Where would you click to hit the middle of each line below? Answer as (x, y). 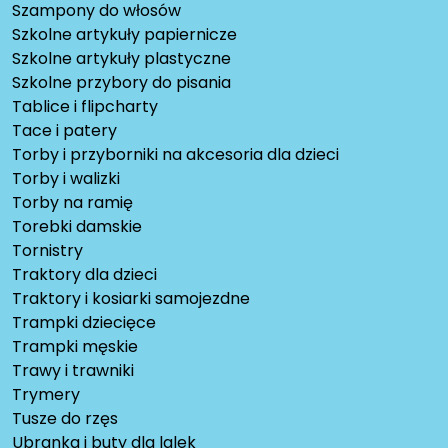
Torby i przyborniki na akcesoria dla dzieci (175, 154)
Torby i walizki (66, 178)
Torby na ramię (72, 202)
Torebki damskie (77, 226)
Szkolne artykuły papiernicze (124, 34)
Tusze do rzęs (65, 418)
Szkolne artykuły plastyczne (121, 58)
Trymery (46, 394)
